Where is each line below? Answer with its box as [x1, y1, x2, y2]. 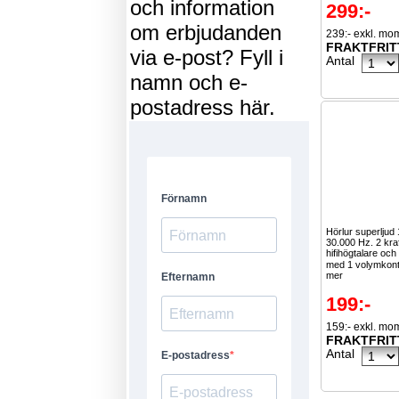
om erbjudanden [130, 20, 282, 45]
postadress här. [130, 95, 276, 119]
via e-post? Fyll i [130, 45, 284, 69]
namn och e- [130, 70, 248, 94]
